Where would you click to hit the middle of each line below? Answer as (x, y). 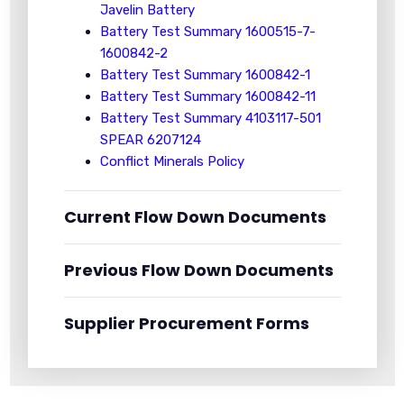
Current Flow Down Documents (195, 217)
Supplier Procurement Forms (186, 323)
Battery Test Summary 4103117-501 (210, 118)
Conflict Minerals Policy (172, 161)
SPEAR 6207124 (150, 140)
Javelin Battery (147, 10)
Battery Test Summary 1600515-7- (207, 32)
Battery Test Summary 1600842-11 (207, 96)
